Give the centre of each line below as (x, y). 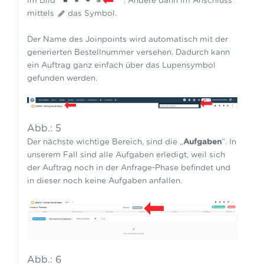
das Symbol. (91, 13)
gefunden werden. (63, 78)
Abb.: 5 (44, 128)
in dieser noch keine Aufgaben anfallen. (105, 181)
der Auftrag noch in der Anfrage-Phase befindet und (128, 168)
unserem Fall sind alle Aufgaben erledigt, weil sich (126, 155)
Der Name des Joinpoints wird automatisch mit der (127, 39)
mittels (42, 13)
